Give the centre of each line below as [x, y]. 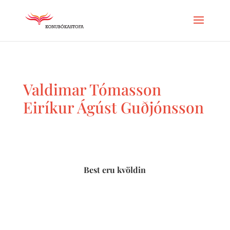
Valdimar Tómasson [92, 89]
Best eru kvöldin [115, 170]
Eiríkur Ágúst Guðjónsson [113, 107]
